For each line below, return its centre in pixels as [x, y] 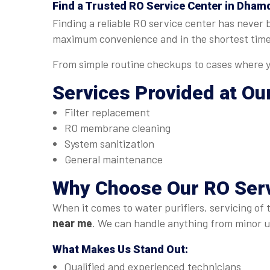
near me [72, 223]
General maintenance [114, 159]
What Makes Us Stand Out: [120, 249]
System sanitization [109, 143]
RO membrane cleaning [118, 128]
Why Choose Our [128, 188]
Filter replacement [107, 112]
